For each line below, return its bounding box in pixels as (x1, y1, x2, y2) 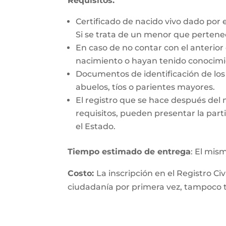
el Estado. (76, 122, 116, 131)
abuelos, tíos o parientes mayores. (76, 82, 215, 92)
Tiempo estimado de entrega (68, 147, 191, 156)
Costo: (68, 168, 97, 178)
